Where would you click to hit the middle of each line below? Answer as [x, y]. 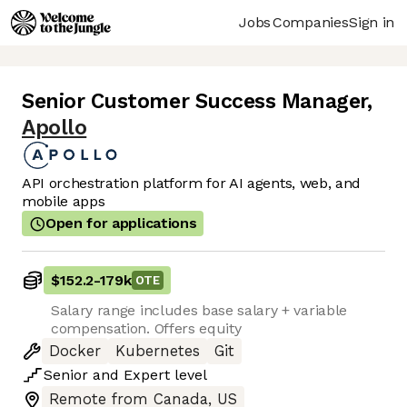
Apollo [55, 128]
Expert [147, 375]
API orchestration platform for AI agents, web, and [191, 184]
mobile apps [64, 202]
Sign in [372, 22]
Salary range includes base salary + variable [199, 311]
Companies [311, 22]
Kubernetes [158, 352]
